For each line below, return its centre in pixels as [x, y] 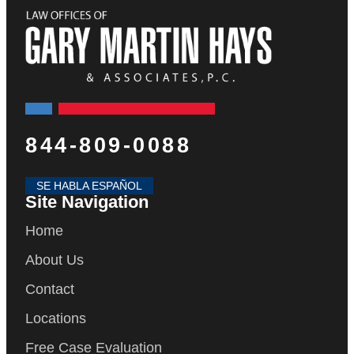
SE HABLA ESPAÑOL [89, 186]
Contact [50, 290]
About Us [55, 260]
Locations [56, 319]
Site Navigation [87, 202]
